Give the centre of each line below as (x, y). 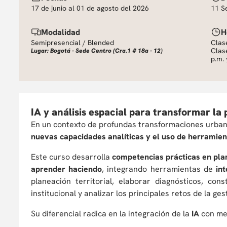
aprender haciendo (67, 169)
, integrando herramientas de (159, 169)
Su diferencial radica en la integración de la (110, 214)
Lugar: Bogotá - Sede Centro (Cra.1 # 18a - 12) (97, 51)
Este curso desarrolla (71, 157)
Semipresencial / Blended (72, 43)
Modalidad (61, 32)
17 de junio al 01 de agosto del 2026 (90, 8)
